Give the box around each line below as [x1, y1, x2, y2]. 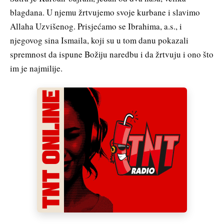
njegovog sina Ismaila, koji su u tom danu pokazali [10, 34, 188, 46]
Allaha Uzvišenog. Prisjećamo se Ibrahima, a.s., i [10, 20, 182, 32]
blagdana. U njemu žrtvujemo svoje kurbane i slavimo [10, 6, 200, 18]
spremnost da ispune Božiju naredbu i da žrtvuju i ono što [10, 48, 213, 60]
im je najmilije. [10, 62, 62, 74]
